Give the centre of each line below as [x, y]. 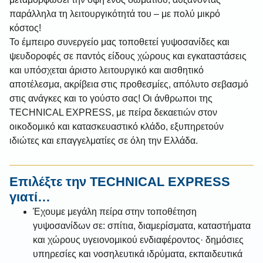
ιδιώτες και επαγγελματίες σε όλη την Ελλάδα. [104, 141]
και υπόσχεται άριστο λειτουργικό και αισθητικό [107, 70]
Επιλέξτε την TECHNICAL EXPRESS [120, 182]
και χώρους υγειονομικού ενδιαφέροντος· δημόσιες [138, 240]
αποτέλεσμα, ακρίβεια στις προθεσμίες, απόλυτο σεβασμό [129, 84]
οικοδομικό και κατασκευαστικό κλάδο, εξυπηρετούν [117, 127]
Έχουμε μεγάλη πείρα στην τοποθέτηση [115, 212]
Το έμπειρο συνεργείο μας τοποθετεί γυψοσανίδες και [119, 42]
